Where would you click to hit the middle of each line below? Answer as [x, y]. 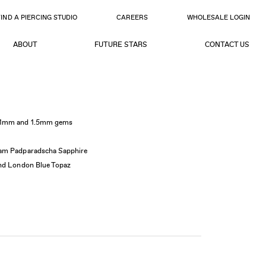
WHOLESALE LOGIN [218, 18]
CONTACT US [227, 45]
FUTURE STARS [121, 45]
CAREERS [132, 18]
